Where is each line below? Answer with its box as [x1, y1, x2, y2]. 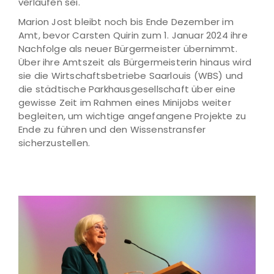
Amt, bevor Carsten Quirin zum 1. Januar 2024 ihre [18, 29, 248, 42]
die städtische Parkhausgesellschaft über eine [18, 83, 236, 96]
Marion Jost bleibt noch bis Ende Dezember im [18, 15, 234, 29]
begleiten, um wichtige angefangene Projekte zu [18, 109, 246, 123]
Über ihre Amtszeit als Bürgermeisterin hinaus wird [18, 56, 252, 69]
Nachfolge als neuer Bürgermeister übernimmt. [18, 42, 237, 56]
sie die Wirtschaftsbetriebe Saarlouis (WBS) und [18, 69, 243, 83]
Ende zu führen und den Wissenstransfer [18, 123, 206, 136]
